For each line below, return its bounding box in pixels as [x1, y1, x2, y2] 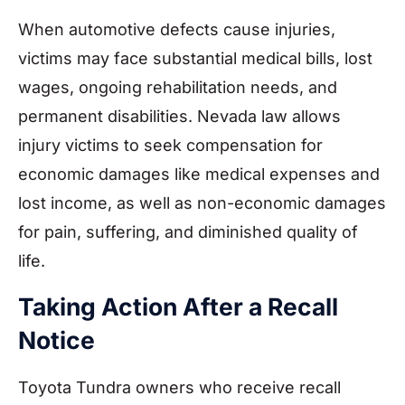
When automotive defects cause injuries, [18, 19, 335, 39]
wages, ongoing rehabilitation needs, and [18, 77, 337, 97]
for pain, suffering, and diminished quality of [18, 221, 358, 241]
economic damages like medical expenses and [18, 164, 380, 184]
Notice [18, 325, 95, 355]
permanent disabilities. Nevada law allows [18, 106, 341, 126]
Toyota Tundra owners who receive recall [18, 378, 341, 398]
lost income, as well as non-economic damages [18, 193, 386, 212]
